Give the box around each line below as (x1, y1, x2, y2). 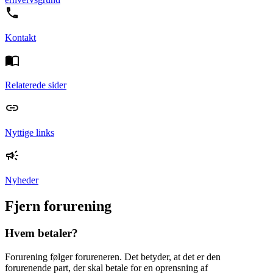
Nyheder (5, 175, 38, 186)
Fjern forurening (5, 198, 112, 214)
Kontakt (5, 32, 36, 43)
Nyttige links (5, 127, 54, 138)
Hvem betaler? (5, 227, 78, 240)
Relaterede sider (5, 80, 66, 91)
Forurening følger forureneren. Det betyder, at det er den (5, 251, 221, 262)
